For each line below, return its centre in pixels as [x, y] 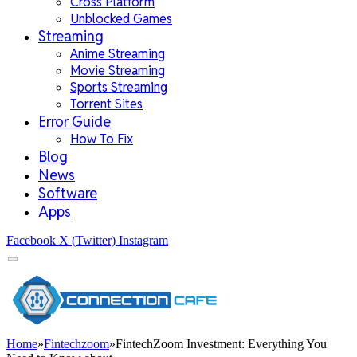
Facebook [31, 240]
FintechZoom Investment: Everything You [221, 344]
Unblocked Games [121, 19]
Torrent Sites [106, 104]
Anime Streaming [118, 54]
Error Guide [75, 122]
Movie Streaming [118, 71]
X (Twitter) [87, 240]
